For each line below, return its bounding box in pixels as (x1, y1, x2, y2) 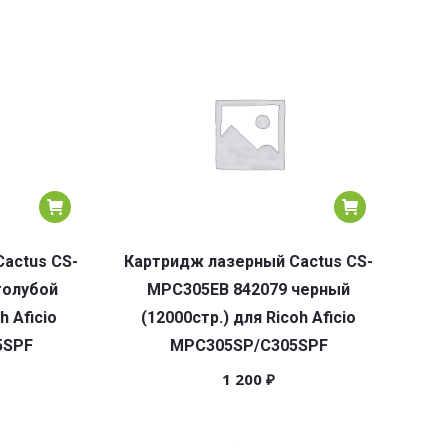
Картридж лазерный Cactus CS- (124, 252, 373, 271)
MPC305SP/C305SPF (169, 336, 328, 355)
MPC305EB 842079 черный (147, 280, 350, 299)
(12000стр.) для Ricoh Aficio (141, 308, 356, 327)
